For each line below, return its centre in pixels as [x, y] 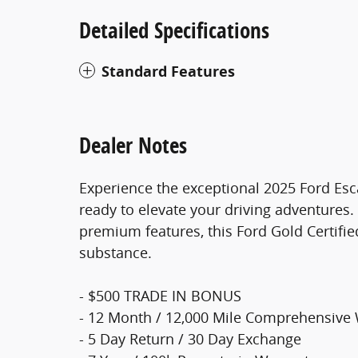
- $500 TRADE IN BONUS [160, 295]
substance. [115, 252]
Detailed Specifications [174, 30]
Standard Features [168, 71]
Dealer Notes [133, 145]
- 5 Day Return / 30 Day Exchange [190, 338]
